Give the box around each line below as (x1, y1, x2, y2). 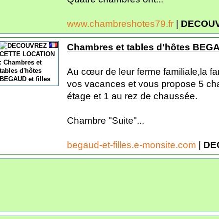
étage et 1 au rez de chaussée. (67, 90, 197, 101)
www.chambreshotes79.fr (67, 18, 176, 29)
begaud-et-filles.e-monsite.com (67, 139, 198, 150)
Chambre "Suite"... (67, 115, 144, 126)
